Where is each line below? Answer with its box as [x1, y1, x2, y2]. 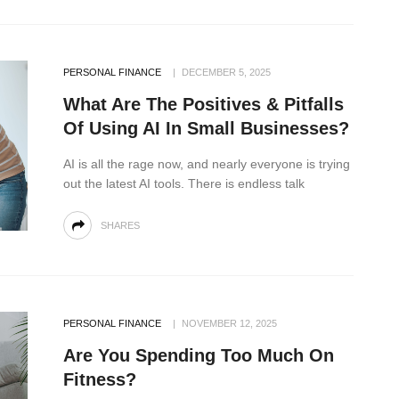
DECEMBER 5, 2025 [182, 66, 271, 77]
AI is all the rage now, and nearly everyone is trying [63, 156, 350, 171]
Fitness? [63, 369, 136, 389]
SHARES [101, 219, 140, 231]
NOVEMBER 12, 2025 [182, 317, 277, 329]
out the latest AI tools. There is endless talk [63, 175, 305, 191]
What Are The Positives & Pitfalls [63, 94, 344, 114]
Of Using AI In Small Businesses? [63, 118, 349, 138]
